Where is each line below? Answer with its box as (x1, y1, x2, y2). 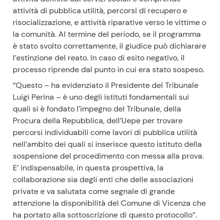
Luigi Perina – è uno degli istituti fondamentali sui (13, 92, 190, 103)
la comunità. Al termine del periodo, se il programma (13, 29, 201, 40)
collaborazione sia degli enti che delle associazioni (13, 174, 194, 185)
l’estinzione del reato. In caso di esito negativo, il (13, 53, 185, 63)
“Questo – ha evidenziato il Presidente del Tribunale (13, 80, 199, 91)
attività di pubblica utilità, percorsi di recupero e (13, 5, 188, 16)
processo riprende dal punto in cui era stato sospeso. (13, 64, 205, 75)
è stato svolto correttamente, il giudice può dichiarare (13, 41, 207, 52)
